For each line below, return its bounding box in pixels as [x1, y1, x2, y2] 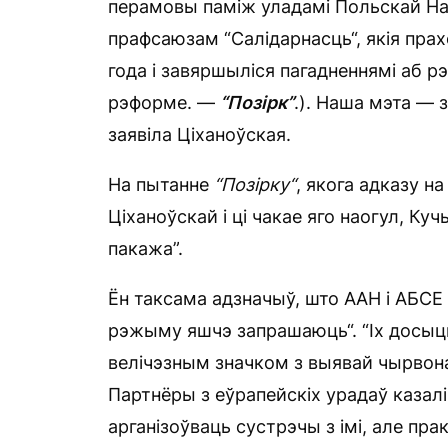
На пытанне [108, 173, 214, 195]
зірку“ [245, 173, 296, 195]
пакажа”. [108, 237, 183, 259]
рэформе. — [108, 91, 220, 113]
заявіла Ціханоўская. [108, 123, 291, 145]
